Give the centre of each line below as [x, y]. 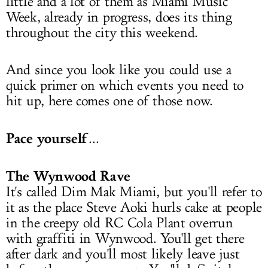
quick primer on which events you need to [125, 85]
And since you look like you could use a [119, 70]
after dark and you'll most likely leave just [123, 254]
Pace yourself [48, 138]
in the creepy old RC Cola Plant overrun [120, 223]
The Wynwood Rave [68, 176]
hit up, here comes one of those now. [109, 101]
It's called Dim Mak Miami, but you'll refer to [134, 192]
